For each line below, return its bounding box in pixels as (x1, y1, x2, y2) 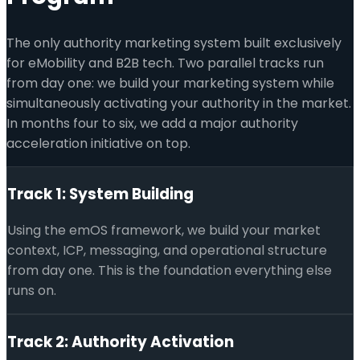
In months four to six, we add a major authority (6, 113, 298, 133)
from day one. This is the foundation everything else (7, 261, 332, 280)
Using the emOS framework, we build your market (7, 221, 321, 240)
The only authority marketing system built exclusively (6, 33, 342, 52)
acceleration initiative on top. (6, 133, 190, 153)
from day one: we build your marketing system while (6, 73, 334, 92)
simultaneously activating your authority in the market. (6, 93, 351, 112)
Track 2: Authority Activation (7, 331, 234, 354)
